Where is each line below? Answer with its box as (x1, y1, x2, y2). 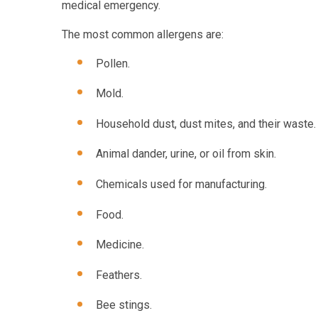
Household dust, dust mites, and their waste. (96, 116, 316, 131)
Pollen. (96, 56, 130, 70)
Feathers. (96, 268, 142, 282)
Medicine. (96, 238, 144, 252)
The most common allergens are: (62, 27, 224, 41)
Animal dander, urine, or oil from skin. (96, 147, 276, 161)
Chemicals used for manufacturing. (96, 177, 267, 191)
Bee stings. (96, 298, 152, 312)
